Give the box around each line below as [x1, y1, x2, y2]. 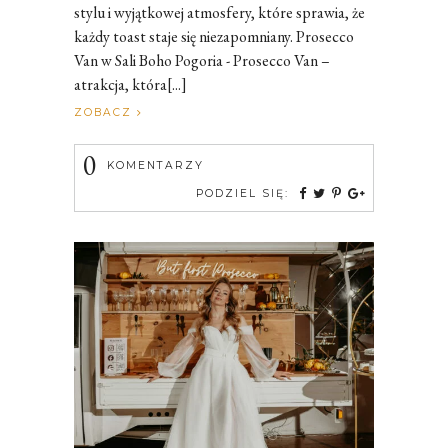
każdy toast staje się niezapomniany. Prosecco [74, 25, 354, 47]
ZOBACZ [74, 105, 137, 119]
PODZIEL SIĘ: [196, 186, 289, 200]
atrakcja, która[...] [74, 73, 187, 95]
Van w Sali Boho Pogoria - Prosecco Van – [74, 49, 330, 71]
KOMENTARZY [102, 158, 204, 172]
